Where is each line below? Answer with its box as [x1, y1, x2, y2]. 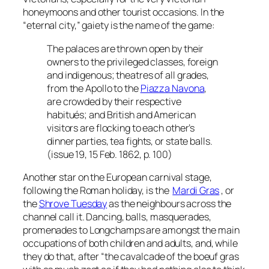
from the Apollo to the [47, 81, 141, 95]
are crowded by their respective [47, 94, 181, 108]
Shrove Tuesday [38, 196, 107, 210]
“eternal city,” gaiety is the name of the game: [23, 19, 216, 32]
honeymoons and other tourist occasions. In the [23, 5, 225, 19]
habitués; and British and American [47, 107, 196, 121]
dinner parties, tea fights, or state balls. [47, 134, 213, 148]
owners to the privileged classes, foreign [47, 55, 218, 68]
